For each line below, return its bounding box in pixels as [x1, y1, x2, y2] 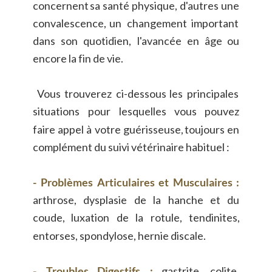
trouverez [64, 87, 112, 101]
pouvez [205, 104, 242, 118]
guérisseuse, [123, 122, 183, 136]
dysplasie [83, 193, 127, 207]
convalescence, [32, 16, 106, 30]
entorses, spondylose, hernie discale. [32, 228, 206, 242]
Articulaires [97, 175, 155, 189]
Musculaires [172, 175, 233, 189]
